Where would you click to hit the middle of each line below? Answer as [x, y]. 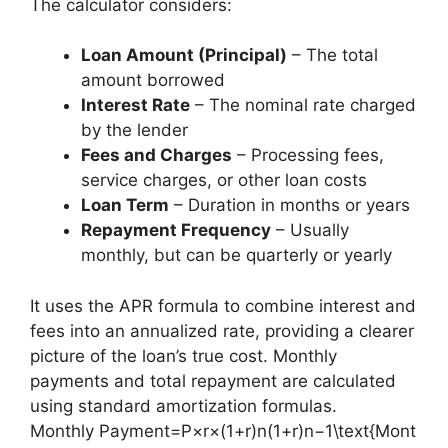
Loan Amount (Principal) [184, 55]
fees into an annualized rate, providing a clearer [222, 330]
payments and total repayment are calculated [213, 380]
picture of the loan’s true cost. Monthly [183, 355]
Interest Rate [135, 105]
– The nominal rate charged [303, 105]
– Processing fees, [308, 155]
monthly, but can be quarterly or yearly [236, 255]
